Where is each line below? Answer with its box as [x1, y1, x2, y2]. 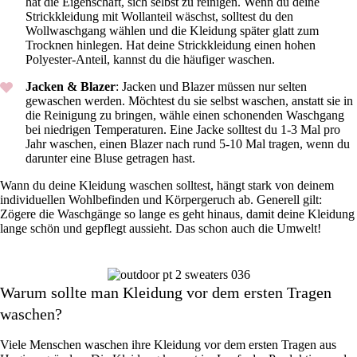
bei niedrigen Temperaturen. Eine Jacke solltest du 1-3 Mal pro [25, 123, 340, 137]
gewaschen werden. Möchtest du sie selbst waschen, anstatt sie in [25, 94, 353, 108]
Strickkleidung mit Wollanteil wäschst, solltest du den [25, 10, 293, 24]
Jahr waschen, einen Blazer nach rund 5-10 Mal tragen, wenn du [25, 137, 350, 151]
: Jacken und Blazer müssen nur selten [116, 80, 307, 94]
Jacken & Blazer [25, 80, 116, 94]
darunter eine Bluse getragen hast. [25, 151, 195, 166]
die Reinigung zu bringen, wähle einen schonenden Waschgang [25, 108, 344, 123]
